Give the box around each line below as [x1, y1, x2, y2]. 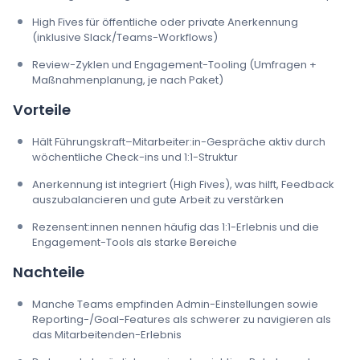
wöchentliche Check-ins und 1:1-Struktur [32, 149, 238, 165]
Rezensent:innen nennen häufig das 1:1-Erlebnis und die [32, 219, 319, 235]
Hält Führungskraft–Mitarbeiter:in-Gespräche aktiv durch [32, 133, 325, 149]
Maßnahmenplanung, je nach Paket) [32, 72, 223, 88]
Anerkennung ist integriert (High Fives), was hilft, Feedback [32, 176, 334, 192]
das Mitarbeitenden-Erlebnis [32, 326, 182, 342]
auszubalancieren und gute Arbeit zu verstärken [32, 191, 284, 207]
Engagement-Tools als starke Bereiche [32, 234, 237, 250]
